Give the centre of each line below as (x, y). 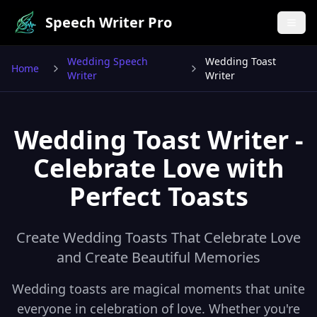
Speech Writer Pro (109, 22)
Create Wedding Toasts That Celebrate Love (158, 237)
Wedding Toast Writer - (158, 140)
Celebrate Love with (158, 168)
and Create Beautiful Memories (158, 257)
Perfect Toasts (158, 196)
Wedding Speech (107, 61)
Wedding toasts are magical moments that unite (158, 289)
